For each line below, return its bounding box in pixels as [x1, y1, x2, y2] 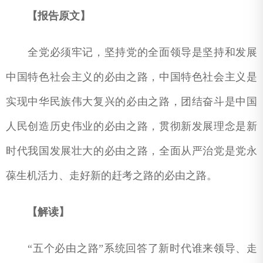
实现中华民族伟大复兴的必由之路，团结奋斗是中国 [6, 95, 257, 107]
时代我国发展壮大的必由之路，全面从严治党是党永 [6, 144, 257, 157]
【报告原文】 [27, 9, 90, 22]
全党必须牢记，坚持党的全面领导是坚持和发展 [6, 46, 257, 58]
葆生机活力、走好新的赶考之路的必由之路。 [6, 169, 217, 181]
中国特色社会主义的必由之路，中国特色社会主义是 [6, 70, 257, 83]
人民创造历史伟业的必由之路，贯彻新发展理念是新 [6, 120, 257, 132]
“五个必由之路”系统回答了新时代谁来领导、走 [6, 242, 257, 254]
